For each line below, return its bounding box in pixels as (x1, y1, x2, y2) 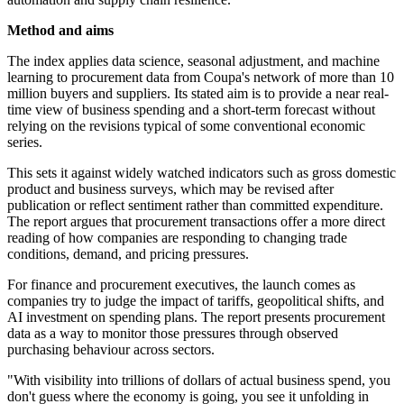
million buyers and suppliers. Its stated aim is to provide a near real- (7, 86, 389, 102)
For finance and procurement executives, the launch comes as (7, 277, 355, 293)
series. (7, 134, 42, 151)
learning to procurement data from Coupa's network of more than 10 (7, 69, 394, 86)
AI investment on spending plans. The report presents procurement (7, 309, 385, 326)
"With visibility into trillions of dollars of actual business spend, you (7, 372, 390, 389)
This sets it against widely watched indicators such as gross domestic (7, 165, 396, 181)
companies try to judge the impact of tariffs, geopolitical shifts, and (7, 293, 384, 309)
